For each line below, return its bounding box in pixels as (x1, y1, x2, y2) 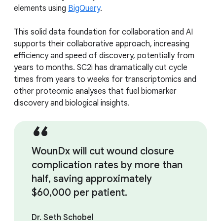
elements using (14, 3, 68, 14)
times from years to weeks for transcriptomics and (14, 74, 196, 85)
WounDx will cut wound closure (32, 145, 174, 158)
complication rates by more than (32, 159, 183, 172)
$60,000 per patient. (32, 186, 127, 199)
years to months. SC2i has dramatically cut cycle (14, 63, 187, 73)
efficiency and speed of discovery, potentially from (14, 51, 194, 61)
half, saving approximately (32, 173, 152, 185)
